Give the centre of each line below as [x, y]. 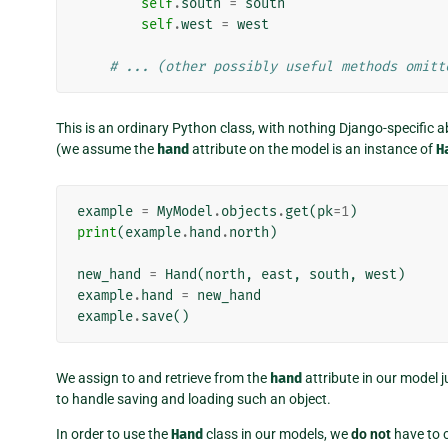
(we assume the [106, 148]
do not [371, 433]
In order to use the [113, 433]
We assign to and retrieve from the [163, 377]
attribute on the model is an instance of [312, 148]
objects [249, 211]
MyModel [185, 211]
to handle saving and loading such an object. [193, 398]
